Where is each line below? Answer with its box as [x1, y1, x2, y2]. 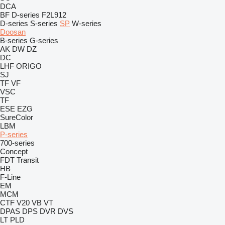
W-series [72, 19, 101, 28]
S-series [30, 19, 58, 28]
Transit [17, 156, 39, 164]
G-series [30, 36, 58, 45]
